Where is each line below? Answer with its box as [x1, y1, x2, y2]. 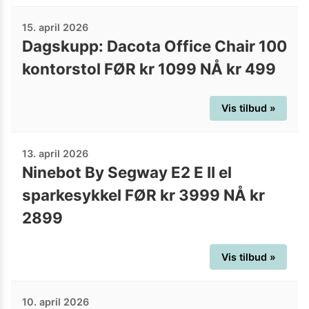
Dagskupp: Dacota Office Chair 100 [22, 37, 287, 56]
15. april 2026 [22, 21, 88, 34]
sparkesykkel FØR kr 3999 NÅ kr [22, 185, 265, 204]
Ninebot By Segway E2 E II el [22, 162, 232, 181]
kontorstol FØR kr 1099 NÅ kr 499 [22, 59, 276, 79]
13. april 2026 [22, 147, 88, 159]
